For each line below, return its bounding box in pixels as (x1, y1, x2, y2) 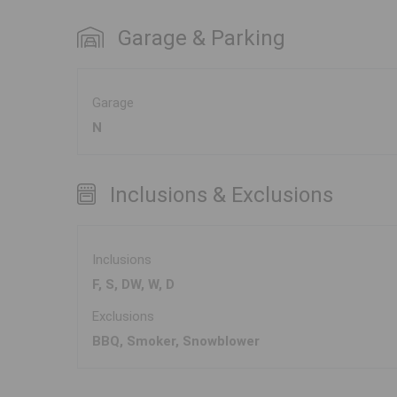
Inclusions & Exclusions (110, 183, 333, 208)
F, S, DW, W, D (92, 276, 175, 293)
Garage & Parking (118, 26, 285, 51)
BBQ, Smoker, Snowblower (92, 333, 260, 350)
